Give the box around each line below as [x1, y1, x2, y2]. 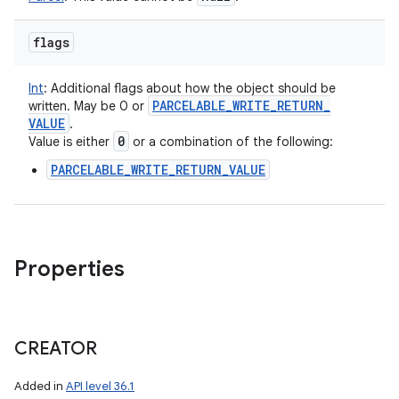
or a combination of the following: [129, 134, 333, 150]
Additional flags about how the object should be [47, 80, 336, 96]
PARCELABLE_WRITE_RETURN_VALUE [51, 161, 265, 178]
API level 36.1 [66, 379, 134, 394]
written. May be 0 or [28, 98, 148, 114]
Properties [14, 256, 125, 282]
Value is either [28, 134, 113, 150]
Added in [14, 379, 66, 394]
